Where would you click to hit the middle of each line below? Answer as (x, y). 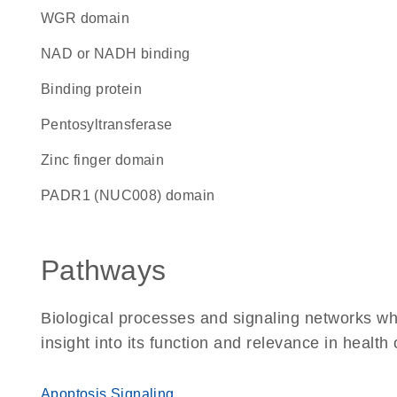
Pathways (103, 270)
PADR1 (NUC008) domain (132, 195)
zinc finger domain (107, 160)
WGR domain (92, 18)
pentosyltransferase (112, 125)
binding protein (97, 89)
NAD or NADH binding (121, 54)
